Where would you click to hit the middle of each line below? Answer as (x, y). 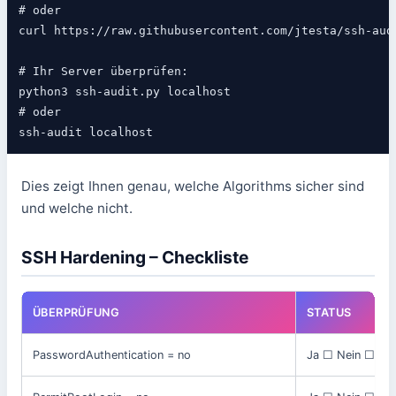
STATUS (329, 312)
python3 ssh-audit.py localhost (124, 91)
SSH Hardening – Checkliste (135, 257)
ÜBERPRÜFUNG (76, 312)
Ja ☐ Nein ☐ (341, 354)
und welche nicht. (77, 208)
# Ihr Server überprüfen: (103, 71)
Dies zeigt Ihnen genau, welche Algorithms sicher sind (193, 186)
